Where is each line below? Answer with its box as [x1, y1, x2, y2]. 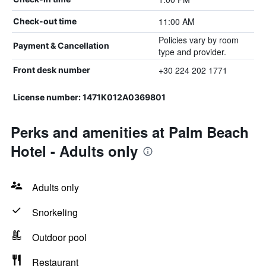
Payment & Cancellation [13, 40, 109, 50]
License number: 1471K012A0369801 [13, 92, 166, 102]
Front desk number [13, 65, 90, 75]
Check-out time [13, 16, 77, 26]
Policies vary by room [158, 34, 239, 46]
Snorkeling [32, 205, 78, 219]
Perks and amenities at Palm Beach [11, 122, 249, 142]
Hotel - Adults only [11, 141, 138, 161]
